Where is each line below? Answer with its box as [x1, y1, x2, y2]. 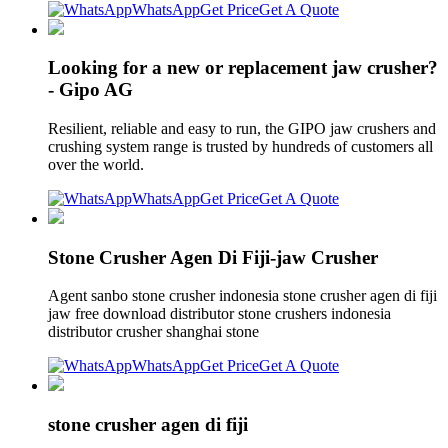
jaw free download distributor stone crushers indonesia [48, 305, 391, 323]
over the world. [48, 155, 144, 173]
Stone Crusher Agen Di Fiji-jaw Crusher [48, 246, 378, 268]
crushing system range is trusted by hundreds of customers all [48, 137, 433, 155]
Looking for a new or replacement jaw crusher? [48, 57, 438, 79]
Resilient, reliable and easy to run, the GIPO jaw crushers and [48, 119, 436, 137]
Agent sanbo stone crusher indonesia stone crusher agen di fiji [48, 287, 437, 305]
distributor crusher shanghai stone [48, 323, 263, 341]
